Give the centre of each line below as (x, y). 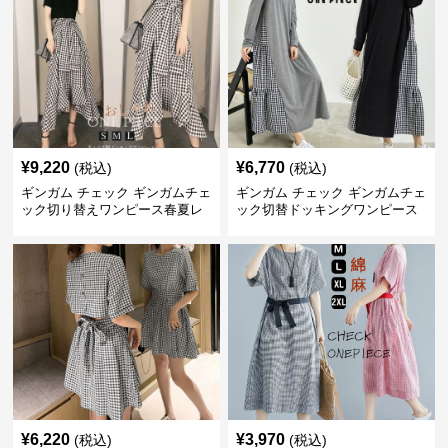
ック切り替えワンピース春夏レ (112, 209)
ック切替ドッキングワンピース (326, 209)
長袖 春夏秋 (270, 226)
